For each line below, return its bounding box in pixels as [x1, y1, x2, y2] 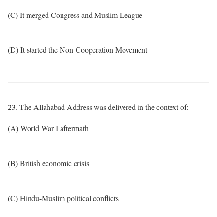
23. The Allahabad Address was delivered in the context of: [8, 102, 188, 112]
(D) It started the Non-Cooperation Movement [8, 45, 147, 55]
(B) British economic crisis [8, 158, 89, 168]
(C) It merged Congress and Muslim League [8, 10, 142, 20]
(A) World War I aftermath [8, 123, 89, 133]
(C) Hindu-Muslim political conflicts [8, 193, 119, 203]
